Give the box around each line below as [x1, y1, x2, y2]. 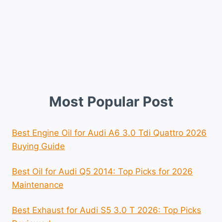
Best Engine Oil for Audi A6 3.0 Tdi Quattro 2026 [12, 127, 207, 138]
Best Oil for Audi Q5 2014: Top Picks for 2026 [12, 166, 193, 176]
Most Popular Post [49, 93, 173, 110]
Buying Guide [12, 141, 65, 151]
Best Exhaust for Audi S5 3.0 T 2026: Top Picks [12, 205, 201, 215]
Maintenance [12, 179, 63, 190]
